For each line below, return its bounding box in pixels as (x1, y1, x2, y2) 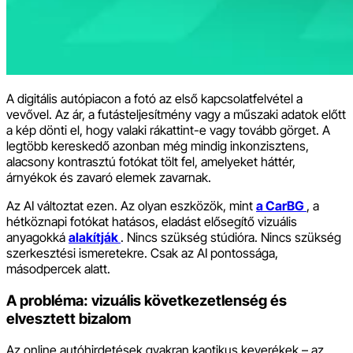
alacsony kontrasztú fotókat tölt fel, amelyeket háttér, (6, 153, 295, 169)
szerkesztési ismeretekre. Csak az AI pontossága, (6, 244, 278, 261)
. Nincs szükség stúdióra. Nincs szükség (121, 229, 341, 245)
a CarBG (256, 197, 307, 214)
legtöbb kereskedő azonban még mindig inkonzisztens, (6, 137, 309, 154)
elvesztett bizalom (6, 309, 131, 328)
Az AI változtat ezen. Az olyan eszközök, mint (6, 197, 256, 214)
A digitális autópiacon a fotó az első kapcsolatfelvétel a (6, 90, 303, 106)
